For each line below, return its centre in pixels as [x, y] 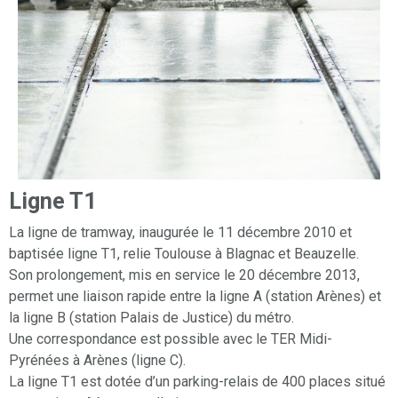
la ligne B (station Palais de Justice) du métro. [151, 318]
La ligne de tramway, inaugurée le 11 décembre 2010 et [180, 233]
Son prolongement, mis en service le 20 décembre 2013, [184, 275]
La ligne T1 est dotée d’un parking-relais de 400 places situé [197, 382]
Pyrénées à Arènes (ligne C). [97, 361]
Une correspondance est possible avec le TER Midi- [171, 339]
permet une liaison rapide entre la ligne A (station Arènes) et [195, 297]
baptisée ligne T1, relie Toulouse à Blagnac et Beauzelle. [184, 254]
